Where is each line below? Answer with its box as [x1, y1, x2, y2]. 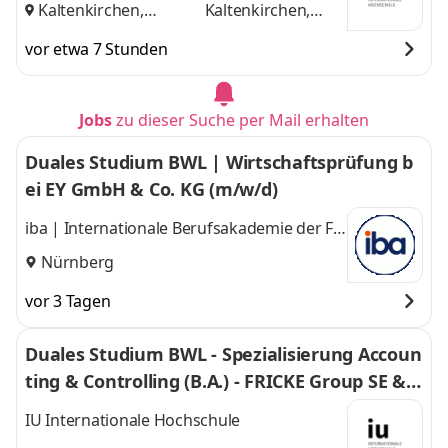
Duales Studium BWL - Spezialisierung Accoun [25, 342, 421, 366]
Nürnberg [41, 250, 114, 273]
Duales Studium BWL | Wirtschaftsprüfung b [25, 150, 414, 174]
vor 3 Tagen [25, 290, 111, 312]
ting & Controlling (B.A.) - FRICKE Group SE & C [25, 369, 422, 393]
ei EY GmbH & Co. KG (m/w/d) [25, 177, 278, 201]
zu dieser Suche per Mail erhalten [116, 109, 369, 131]
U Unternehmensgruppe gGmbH [25, 241, 269, 264]
